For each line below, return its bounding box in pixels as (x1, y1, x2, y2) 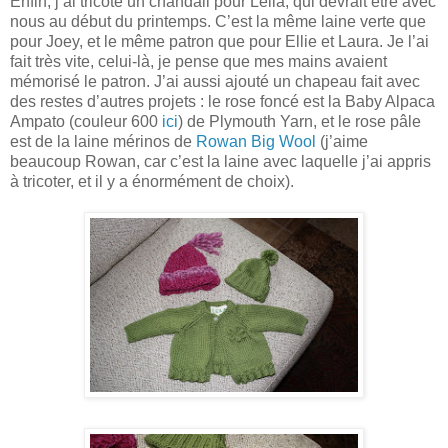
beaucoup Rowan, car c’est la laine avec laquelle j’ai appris (10, 152, 431, 170)
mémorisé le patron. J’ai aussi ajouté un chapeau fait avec (10, 72, 420, 90)
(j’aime (316, 132, 368, 150)
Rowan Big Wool (196, 132, 316, 150)
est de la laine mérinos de (10, 132, 196, 150)
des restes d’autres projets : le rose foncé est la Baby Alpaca (10, 92, 435, 110)
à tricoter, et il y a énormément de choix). (10, 172, 294, 190)
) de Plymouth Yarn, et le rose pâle (178, 112, 421, 130)
